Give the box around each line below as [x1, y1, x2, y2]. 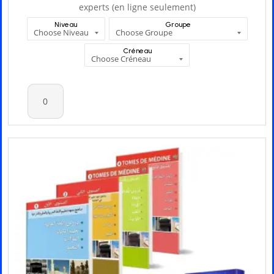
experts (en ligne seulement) [78, 1, 196, 13]
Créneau [122, 46, 152, 56]
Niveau [54, 20, 77, 29]
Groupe [165, 20, 191, 29]
